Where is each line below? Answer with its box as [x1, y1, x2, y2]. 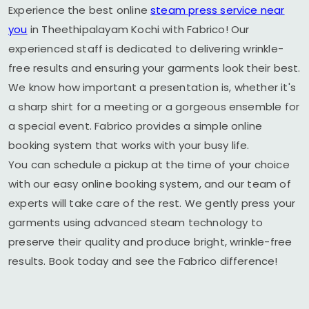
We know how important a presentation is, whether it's [8, 80, 296, 94]
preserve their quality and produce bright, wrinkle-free [8, 235, 292, 249]
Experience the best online [8, 3, 151, 17]
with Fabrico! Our [162, 22, 250, 37]
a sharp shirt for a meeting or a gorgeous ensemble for [8, 99, 300, 114]
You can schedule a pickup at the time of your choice [8, 157, 290, 172]
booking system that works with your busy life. [8, 138, 250, 152]
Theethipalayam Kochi [41, 22, 163, 37]
